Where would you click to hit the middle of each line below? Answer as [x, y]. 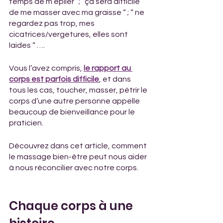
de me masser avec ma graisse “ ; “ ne [77, 12]
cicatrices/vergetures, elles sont [69, 34]
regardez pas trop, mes [53, 23]
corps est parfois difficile [54, 79]
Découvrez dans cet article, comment [79, 146]
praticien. [26, 123]
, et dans [116, 79]
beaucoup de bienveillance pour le [73, 112]
